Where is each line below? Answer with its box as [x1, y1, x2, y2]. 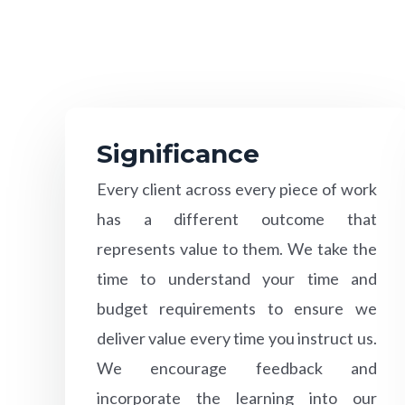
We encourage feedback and [97, 357, 377, 378]
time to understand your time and [97, 268, 377, 288]
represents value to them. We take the [97, 238, 377, 259]
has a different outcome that [97, 208, 377, 229]
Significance [97, 137, 259, 169]
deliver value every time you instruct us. [97, 327, 377, 348]
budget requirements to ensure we [97, 297, 377, 318]
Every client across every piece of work [97, 178, 377, 199]
